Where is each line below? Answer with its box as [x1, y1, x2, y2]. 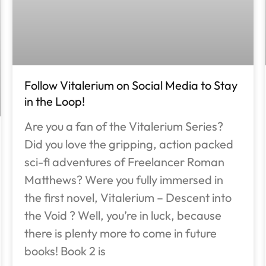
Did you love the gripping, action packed [24, 136, 233, 151]
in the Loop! [24, 93, 85, 109]
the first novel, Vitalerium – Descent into [24, 189, 232, 205]
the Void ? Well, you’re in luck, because [24, 207, 221, 223]
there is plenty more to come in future [24, 225, 217, 240]
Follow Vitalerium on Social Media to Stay [24, 77, 237, 93]
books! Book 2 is [24, 243, 106, 258]
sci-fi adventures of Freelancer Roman [24, 154, 224, 169]
